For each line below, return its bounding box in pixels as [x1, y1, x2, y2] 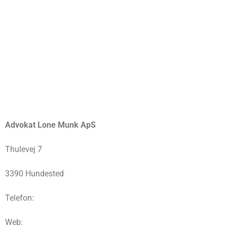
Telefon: [5, 193, 34, 203]
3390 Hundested [5, 169, 64, 179]
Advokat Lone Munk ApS [5, 120, 96, 130]
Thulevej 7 [5, 144, 42, 155]
